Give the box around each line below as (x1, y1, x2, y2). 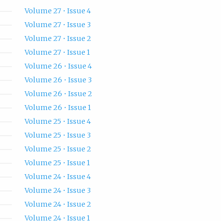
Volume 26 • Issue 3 (24, 75, 92, 85)
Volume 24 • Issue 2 (24, 200, 91, 209)
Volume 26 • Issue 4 (24, 62, 92, 71)
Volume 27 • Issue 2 (24, 34, 91, 43)
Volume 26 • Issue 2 (24, 89, 92, 99)
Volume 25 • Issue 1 (24, 158, 90, 168)
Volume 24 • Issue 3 (24, 186, 91, 195)
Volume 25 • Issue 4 (24, 117, 91, 126)
